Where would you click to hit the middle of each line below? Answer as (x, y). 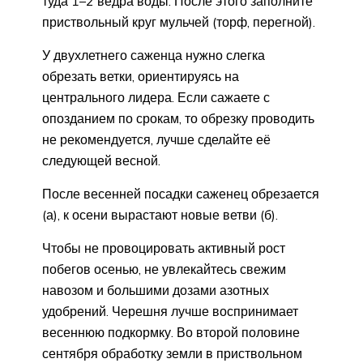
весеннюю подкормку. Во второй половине (171, 333)
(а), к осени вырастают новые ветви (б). (160, 215)
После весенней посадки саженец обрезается (181, 194)
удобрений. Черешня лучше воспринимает (170, 312)
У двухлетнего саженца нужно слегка (154, 56)
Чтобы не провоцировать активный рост (164, 248)
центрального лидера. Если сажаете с (156, 98)
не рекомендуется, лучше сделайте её (156, 140)
